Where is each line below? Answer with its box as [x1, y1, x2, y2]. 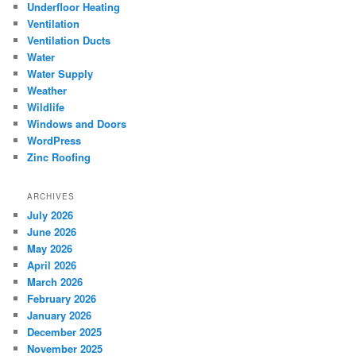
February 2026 [27, 291, 97, 307]
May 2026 [27, 241, 73, 257]
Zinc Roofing [27, 149, 91, 165]
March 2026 [27, 274, 83, 290]
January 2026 [27, 308, 92, 323]
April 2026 [27, 257, 77, 273]
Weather [27, 83, 68, 99]
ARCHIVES [27, 191, 75, 203]
